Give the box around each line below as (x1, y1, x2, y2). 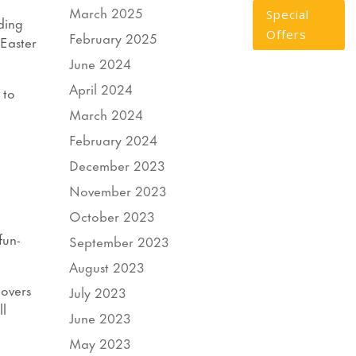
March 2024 (69, 103, 144, 124)
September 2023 (69, 230, 170, 251)
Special (266, 6, 310, 23)
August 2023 (69, 255, 145, 277)
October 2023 (69, 204, 156, 226)
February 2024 (69, 128, 158, 149)
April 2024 (69, 77, 133, 99)
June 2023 (69, 306, 132, 327)
